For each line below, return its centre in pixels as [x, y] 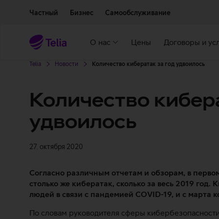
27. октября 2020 [56, 147]
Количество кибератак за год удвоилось [148, 64]
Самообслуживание [138, 13]
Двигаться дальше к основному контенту [86, 6]
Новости [66, 64]
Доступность [161, 6]
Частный [44, 13]
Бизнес [82, 13]
